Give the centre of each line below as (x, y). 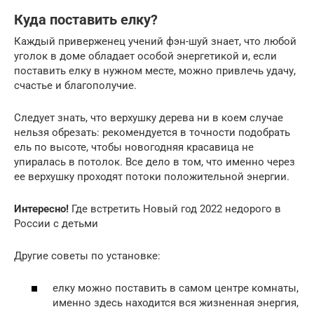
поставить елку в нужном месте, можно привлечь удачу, (155, 70)
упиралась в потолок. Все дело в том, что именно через (155, 162)
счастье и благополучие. (75, 85)
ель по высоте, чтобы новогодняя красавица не (134, 147)
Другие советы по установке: (87, 255)
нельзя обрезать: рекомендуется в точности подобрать (152, 132)
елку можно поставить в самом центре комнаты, (176, 288)
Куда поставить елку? (86, 20)
